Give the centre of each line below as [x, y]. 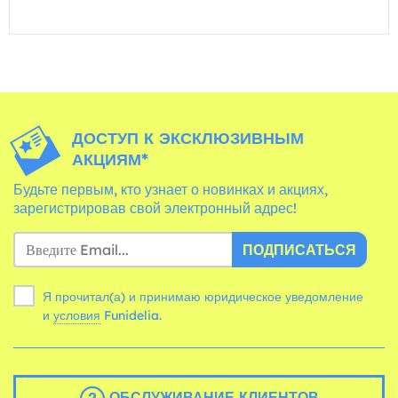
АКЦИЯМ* [111, 159]
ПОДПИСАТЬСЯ [299, 249]
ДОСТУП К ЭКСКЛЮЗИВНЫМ [188, 138]
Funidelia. [133, 315]
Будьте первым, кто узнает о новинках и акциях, [171, 189]
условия [77, 315]
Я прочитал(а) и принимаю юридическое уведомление [203, 296]
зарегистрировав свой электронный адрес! [155, 207]
